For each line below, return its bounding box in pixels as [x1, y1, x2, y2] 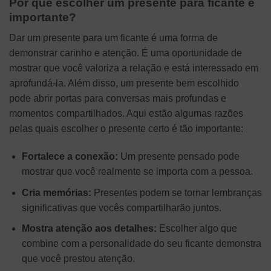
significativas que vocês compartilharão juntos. [21, 202, 221, 213]
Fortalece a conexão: [21, 151, 118, 162]
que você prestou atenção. [21, 253, 135, 264]
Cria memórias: [21, 187, 91, 198]
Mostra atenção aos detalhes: [21, 223, 157, 234]
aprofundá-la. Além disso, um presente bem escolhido [9, 78, 239, 89]
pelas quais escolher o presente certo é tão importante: [9, 123, 243, 134]
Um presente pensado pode [117, 151, 240, 162]
